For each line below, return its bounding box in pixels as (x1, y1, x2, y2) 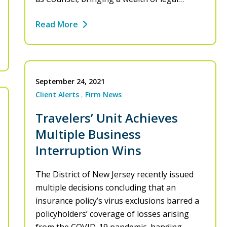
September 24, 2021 (35, 77, 105, 87)
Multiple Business (35, 126, 141, 143)
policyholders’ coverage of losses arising (35, 208, 189, 220)
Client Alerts (35, 90, 79, 100)
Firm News (85, 90, 122, 100)
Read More (35, 19, 78, 30)
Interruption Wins (35, 142, 141, 159)
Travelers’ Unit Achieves (35, 109, 178, 127)
